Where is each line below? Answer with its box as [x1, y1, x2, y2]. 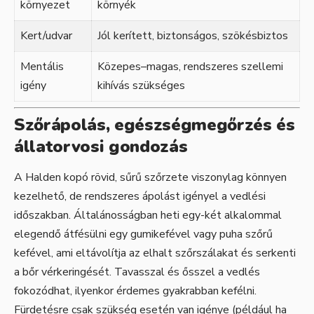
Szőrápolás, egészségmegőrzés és [14, 113, 295, 136]
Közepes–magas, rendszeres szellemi [97, 58, 283, 74]
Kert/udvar [20, 27, 72, 43]
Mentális [20, 58, 64, 74]
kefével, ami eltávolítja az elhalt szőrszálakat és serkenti [14, 245, 296, 261]
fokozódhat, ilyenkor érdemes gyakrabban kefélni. [14, 283, 257, 299]
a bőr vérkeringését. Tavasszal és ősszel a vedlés [14, 264, 260, 280]
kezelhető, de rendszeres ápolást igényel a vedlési [14, 189, 266, 205]
